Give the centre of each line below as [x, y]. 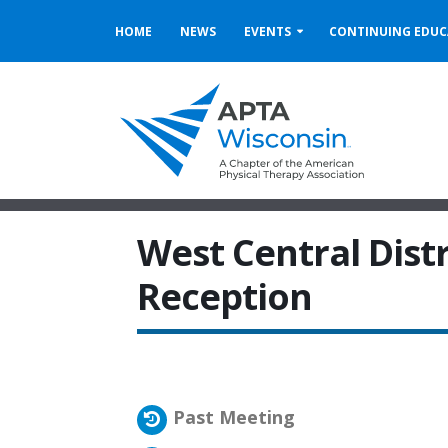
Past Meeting [234, 417]
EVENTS [267, 31]
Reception [224, 296]
